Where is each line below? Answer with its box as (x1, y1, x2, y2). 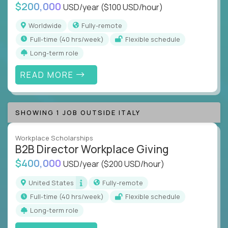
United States (33, 178, 74, 187)
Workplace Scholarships (15, 133, 93, 143)
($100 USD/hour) (101, 1, 163, 13)
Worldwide (34, 20, 62, 30)
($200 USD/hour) (101, 158, 164, 170)
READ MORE (20, 69, 76, 80)
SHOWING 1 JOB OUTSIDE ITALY (15, 108, 140, 118)
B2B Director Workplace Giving (15, 142, 169, 157)
